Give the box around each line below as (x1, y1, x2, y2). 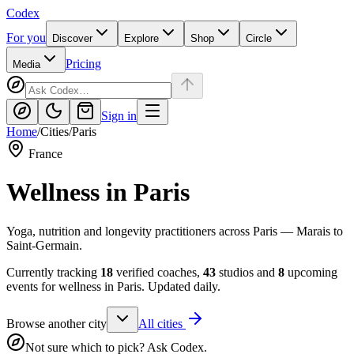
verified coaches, (113, 265, 200, 279)
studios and (216, 265, 275, 279)
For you (6, 31, 46, 44)
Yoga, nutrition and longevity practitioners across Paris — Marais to (6, 224, 343, 238)
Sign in (101, 109, 137, 122)
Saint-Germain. (6, 238, 82, 252)
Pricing (66, 57, 101, 70)
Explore (124, 32, 159, 44)
